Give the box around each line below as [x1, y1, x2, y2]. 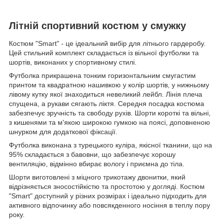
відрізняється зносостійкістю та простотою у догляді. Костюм [9, 182, 205, 190]
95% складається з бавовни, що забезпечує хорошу [9, 150, 176, 158]
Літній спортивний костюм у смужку [9, 20, 186, 31]
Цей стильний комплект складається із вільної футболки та [9, 48, 199, 57]
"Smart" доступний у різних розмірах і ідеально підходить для [9, 191, 207, 200]
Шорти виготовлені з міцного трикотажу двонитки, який [9, 173, 185, 181]
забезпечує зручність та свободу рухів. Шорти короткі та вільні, [9, 109, 211, 117]
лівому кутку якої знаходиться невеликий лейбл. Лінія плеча [9, 90, 202, 98]
